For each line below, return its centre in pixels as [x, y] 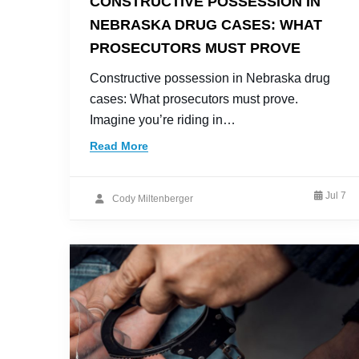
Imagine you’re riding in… [163, 120]
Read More [119, 146]
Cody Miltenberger [153, 198]
